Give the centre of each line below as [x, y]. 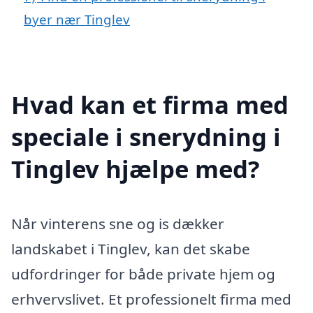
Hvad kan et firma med [150, 104]
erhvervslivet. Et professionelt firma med [151, 299]
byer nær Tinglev [77, 20]
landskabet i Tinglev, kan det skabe [131, 248]
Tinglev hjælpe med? [136, 168]
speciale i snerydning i [146, 136]
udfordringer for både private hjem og [143, 274]
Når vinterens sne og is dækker [118, 223]
